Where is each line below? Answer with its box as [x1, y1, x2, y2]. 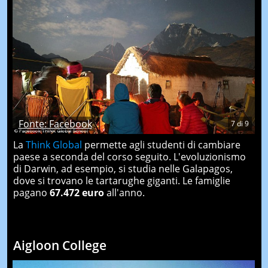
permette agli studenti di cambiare [84, 138, 240, 151]
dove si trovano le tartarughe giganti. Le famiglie [13, 173, 230, 187]
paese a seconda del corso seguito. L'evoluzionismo [13, 150, 246, 163]
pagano [13, 185, 50, 199]
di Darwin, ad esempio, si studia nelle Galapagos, [13, 162, 233, 175]
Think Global [25, 138, 84, 151]
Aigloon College [13, 237, 106, 254]
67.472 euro [49, 185, 104, 199]
